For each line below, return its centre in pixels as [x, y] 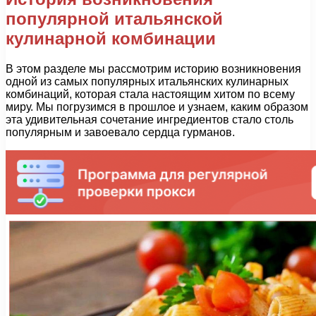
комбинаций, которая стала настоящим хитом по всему [150, 94]
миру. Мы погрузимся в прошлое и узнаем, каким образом [157, 107]
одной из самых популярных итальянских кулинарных [147, 81]
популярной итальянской [114, 18]
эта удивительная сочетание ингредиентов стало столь [150, 119]
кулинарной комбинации [111, 38]
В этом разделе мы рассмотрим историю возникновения [153, 68]
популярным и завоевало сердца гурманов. [120, 132]
